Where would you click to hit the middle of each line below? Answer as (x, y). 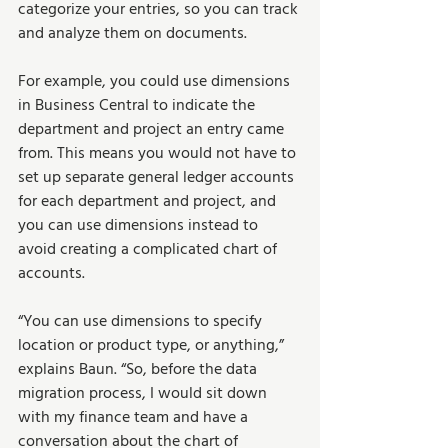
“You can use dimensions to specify (142, 321)
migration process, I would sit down (144, 393)
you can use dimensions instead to (140, 225)
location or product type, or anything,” (153, 345)
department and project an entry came (153, 129)
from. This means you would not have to (159, 153)
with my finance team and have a (135, 417)
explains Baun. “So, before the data (139, 369)
